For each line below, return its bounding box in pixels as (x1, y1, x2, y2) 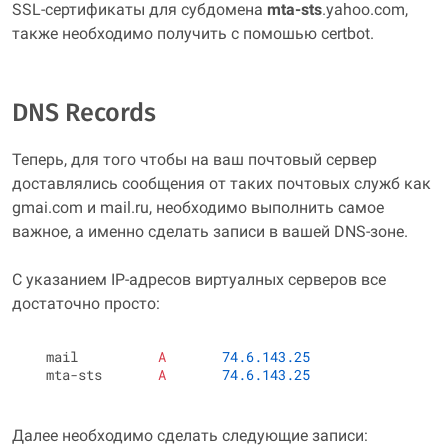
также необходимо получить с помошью (12, 24, 321, 43)
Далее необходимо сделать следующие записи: (12, 426, 368, 445)
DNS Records (12, 97, 156, 128)
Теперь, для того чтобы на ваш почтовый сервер (12, 150, 377, 169)
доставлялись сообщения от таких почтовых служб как (12, 174, 431, 193)
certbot (321, 24, 370, 43)
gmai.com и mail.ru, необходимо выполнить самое (12, 198, 384, 217)
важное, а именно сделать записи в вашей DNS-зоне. (12, 222, 408, 241)
